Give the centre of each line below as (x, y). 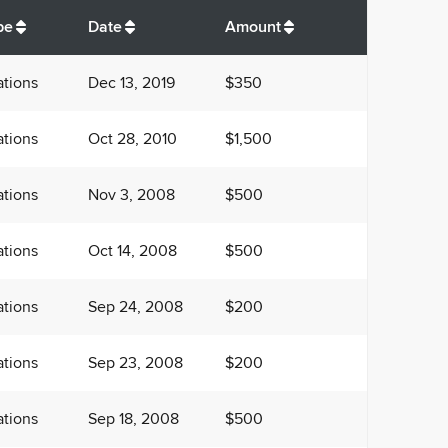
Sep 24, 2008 (135, 307)
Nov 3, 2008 (131, 195)
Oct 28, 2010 (132, 139)
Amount (253, 27)
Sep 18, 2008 (133, 419)
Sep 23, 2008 (135, 363)
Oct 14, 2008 (132, 251)
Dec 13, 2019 (131, 83)
